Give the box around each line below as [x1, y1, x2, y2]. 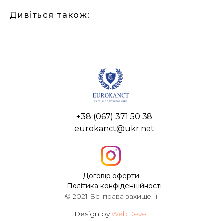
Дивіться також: [10, 10, 90, 20]
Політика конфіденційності [67, 181, 162, 190]
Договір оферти [83, 171, 139, 180]
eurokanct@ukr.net [74, 123, 154, 133]
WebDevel [111, 209, 147, 218]
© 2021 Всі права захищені [64, 191, 157, 201]
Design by [74, 209, 111, 218]
